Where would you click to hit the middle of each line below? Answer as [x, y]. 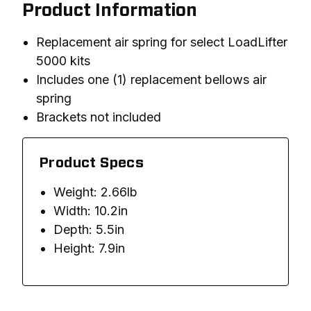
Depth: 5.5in [89, 229]
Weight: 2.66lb [95, 192]
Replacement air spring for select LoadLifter [162, 42]
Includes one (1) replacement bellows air [151, 79]
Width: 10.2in [91, 211]
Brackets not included [99, 117]
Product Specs [92, 163]
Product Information [110, 11]
